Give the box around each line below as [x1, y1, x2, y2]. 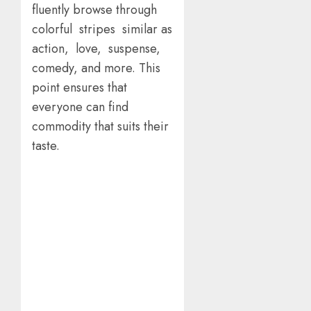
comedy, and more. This [32, 59, 164, 78]
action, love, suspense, [32, 40, 160, 58]
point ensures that [32, 78, 127, 97]
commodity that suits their [32, 117, 169, 136]
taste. [32, 137, 67, 155]
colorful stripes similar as [32, 20, 172, 39]
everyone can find [32, 98, 132, 117]
